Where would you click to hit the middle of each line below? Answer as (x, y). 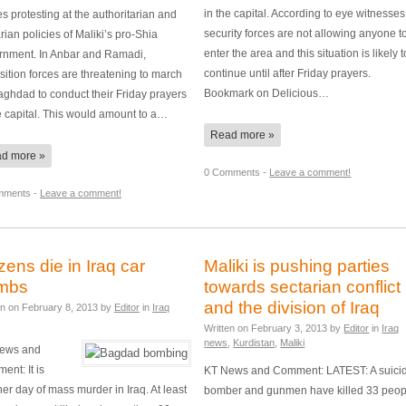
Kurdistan (254, 342)
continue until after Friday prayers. (288, 73)
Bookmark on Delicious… (267, 93)
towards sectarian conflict (303, 286)
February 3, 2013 (290, 328)
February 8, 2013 (60, 307)
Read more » (243, 135)
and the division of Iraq (292, 307)
